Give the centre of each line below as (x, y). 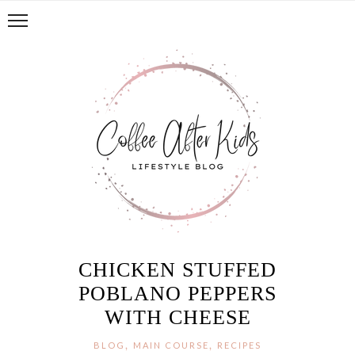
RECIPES (239, 345)
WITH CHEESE (177, 317)
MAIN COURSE (171, 345)
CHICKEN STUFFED (177, 270)
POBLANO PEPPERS (177, 294)
